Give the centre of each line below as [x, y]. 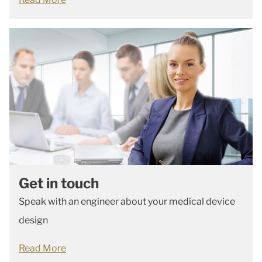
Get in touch [59, 183]
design [33, 220]
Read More [42, 248]
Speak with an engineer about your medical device [127, 201]
